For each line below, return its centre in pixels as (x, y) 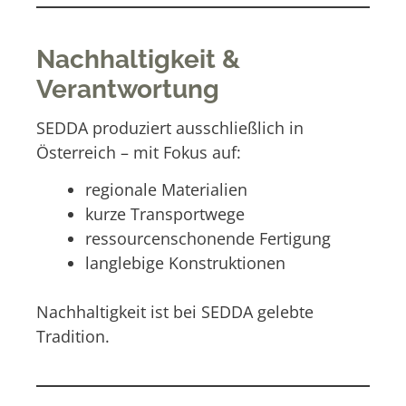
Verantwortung (128, 89)
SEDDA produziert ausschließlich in (170, 127)
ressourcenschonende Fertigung (208, 238)
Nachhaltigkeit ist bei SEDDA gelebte (175, 311)
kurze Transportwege (165, 213)
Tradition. (73, 336)
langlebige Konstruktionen (185, 262)
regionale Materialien (166, 189)
